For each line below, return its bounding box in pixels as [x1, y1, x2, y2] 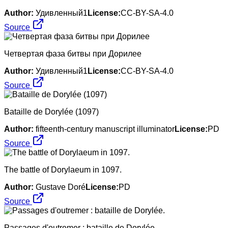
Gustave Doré [36, 182, 85, 191]
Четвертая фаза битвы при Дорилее [4, 49, 141, 58]
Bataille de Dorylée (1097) [4, 107, 99, 116]
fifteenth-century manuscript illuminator [36, 124, 175, 133]
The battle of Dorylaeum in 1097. [4, 165, 122, 174]
